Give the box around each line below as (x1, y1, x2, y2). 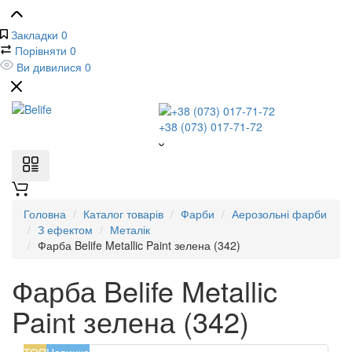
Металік (110, 222, 150, 238)
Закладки (11, 27, 58, 42)
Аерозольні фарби (232, 206, 327, 222)
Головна (24, 206, 66, 222)
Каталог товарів (83, 206, 163, 222)
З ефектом (38, 222, 93, 238)
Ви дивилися (16, 59, 82, 75)
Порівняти (15, 42, 67, 58)
